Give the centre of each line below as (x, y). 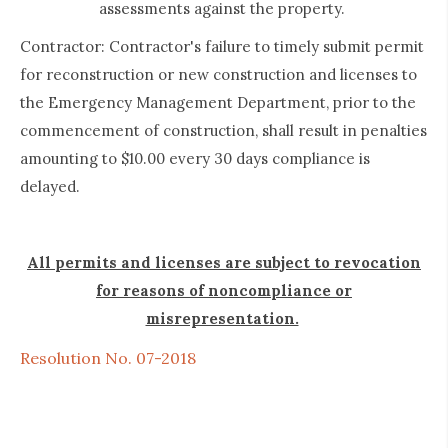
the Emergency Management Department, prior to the (218, 103)
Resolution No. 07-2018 (108, 358)
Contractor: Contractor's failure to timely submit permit (222, 47)
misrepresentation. (222, 319)
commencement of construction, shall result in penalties (223, 131)
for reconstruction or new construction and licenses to (218, 75)
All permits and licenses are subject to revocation (224, 263)
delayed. (54, 187)
